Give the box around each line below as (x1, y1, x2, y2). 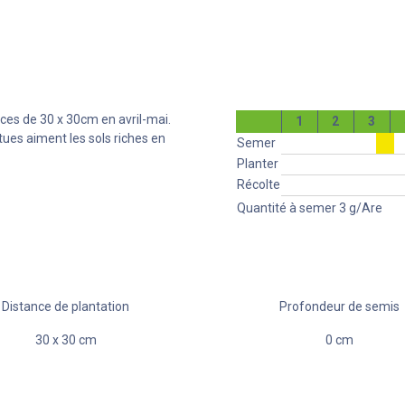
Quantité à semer (236, 200, 336, 215)
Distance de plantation (2, 298, 130, 314)
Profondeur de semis (278, 298, 400, 314)
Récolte (236, 176, 280, 192)
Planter (236, 155, 278, 171)
